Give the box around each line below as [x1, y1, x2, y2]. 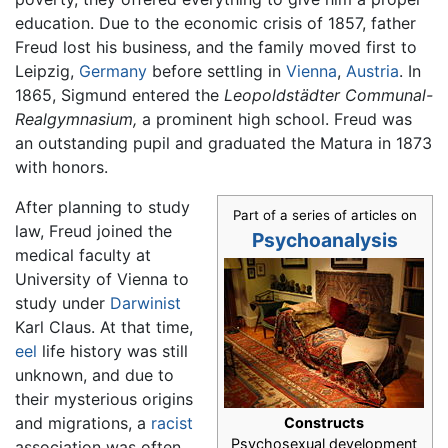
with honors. [15, 157, 108, 178]
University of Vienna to [15, 269, 189, 290]
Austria [346, 61, 399, 82]
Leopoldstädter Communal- [224, 85, 433, 106]
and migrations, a [15, 413, 151, 434]
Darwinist [110, 293, 181, 314]
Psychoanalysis [252, 228, 398, 253]
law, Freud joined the [15, 221, 172, 242]
